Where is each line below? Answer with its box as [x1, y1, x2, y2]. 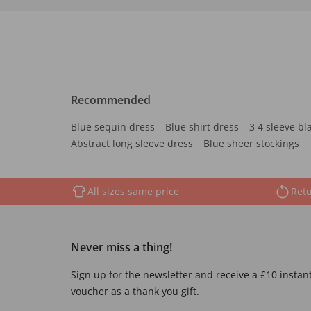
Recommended [71, 92, 151, 108]
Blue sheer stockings [203, 137, 299, 150]
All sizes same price [87, 185, 179, 198]
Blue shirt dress [165, 120, 239, 133]
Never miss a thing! [71, 239, 172, 255]
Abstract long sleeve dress [71, 137, 193, 150]
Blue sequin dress [71, 120, 155, 133]
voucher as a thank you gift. [71, 285, 199, 298]
